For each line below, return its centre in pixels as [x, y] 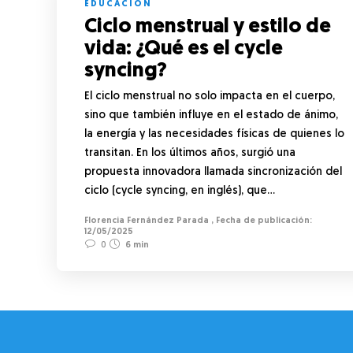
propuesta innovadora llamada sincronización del [213, 172]
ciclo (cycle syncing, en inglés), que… [180, 191]
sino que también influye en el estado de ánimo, [211, 115]
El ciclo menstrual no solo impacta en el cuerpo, [210, 96]
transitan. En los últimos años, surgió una [190, 153]
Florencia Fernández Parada [147, 221]
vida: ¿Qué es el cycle [184, 49]
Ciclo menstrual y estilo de [208, 27]
